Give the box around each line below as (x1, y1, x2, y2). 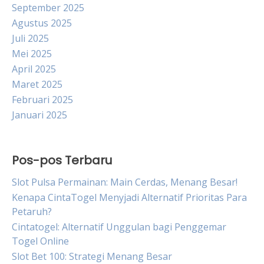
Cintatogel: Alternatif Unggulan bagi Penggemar (12, 220, 226, 233)
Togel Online (12, 235, 69, 247)
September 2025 (12, 1, 84, 14)
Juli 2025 (12, 32, 49, 45)
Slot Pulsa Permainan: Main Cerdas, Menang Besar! (12, 176, 237, 189)
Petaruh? (12, 205, 52, 218)
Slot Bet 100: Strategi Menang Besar (12, 250, 172, 263)
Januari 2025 (12, 108, 67, 121)
